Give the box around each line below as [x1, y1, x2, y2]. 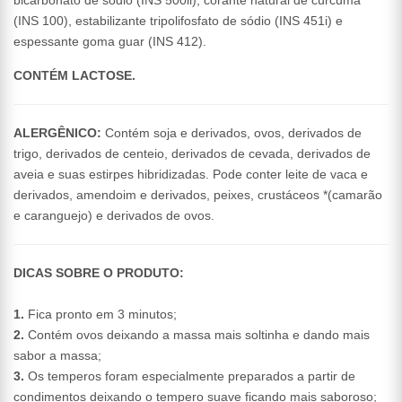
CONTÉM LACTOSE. [13, 68, 135, 83]
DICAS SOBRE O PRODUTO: [13, 266, 184, 280]
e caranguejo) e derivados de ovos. [13, 208, 218, 223]
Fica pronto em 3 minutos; [28, 307, 177, 321]
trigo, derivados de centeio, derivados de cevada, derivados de [13, 146, 371, 161]
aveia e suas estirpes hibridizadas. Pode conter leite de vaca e [13, 167, 368, 181]
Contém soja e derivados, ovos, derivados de [101, 126, 362, 140]
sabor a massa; [13, 348, 101, 363]
